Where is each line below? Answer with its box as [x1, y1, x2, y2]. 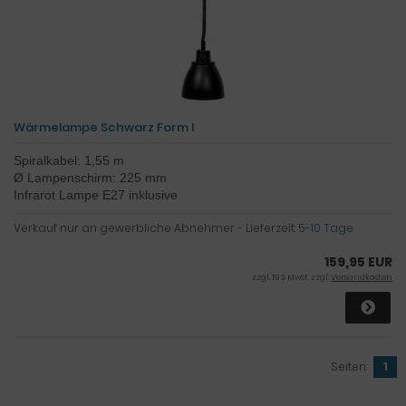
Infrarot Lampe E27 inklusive [14, 187, 178, 202]
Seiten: [331, 358, 367, 374]
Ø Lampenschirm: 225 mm [14, 169, 167, 185]
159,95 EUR [324, 252, 392, 271]
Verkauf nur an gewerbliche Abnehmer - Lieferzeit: [14, 219, 298, 236]
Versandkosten [331, 271, 392, 283]
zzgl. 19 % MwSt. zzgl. [252, 271, 331, 283]
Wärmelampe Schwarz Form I [14, 118, 194, 136]
